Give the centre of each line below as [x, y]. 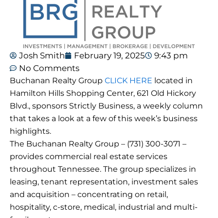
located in [173, 81]
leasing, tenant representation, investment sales [104, 182]
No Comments [49, 68]
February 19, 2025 [109, 56]
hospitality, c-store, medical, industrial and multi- [104, 207]
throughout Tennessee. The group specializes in [103, 169]
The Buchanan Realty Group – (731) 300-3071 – [98, 144]
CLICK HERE [128, 81]
